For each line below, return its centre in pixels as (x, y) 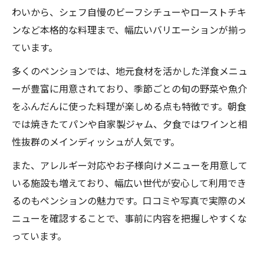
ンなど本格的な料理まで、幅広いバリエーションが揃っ (129, 29)
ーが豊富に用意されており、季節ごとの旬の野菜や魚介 (129, 88)
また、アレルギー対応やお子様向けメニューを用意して (130, 165)
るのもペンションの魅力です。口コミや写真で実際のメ (129, 200)
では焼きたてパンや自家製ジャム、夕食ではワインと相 (130, 124)
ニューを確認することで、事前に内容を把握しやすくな (129, 218)
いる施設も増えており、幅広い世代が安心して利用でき (129, 183)
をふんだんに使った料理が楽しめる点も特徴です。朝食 (129, 106)
